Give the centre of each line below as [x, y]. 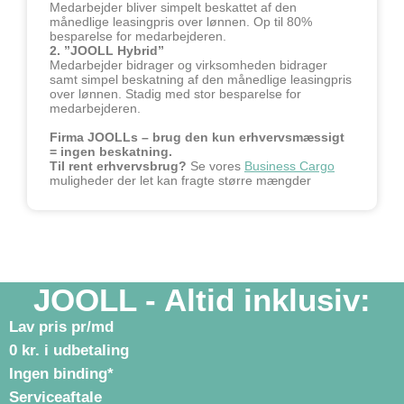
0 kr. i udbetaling [69, 350]
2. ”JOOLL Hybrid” [109, 50]
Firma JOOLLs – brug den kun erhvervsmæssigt [197, 137]
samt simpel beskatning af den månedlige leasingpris [201, 79]
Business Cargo [289, 165]
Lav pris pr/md [61, 326]
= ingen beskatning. [111, 151]
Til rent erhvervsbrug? [118, 165]
